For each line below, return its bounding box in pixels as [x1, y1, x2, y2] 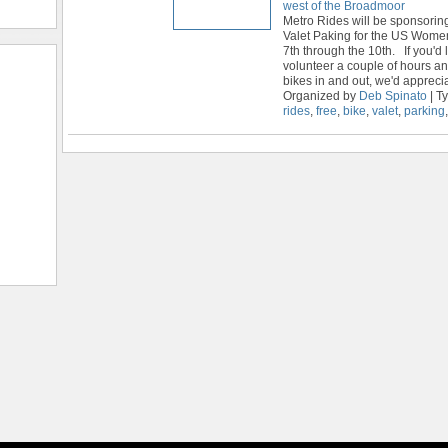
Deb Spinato [359, 88, 427, 103]
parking [404, 103, 445, 118]
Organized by [283, 88, 359, 103]
